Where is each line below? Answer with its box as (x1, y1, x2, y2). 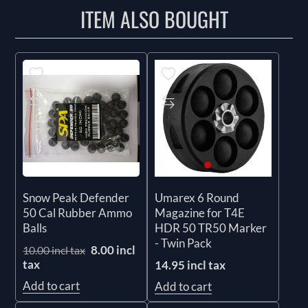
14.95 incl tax (155, 258, 225, 273)
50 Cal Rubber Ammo (23, 205, 133, 220)
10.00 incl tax (23, 243, 86, 256)
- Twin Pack (155, 236, 212, 251)
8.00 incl (91, 242, 136, 257)
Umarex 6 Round (155, 190, 239, 206)
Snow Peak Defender (23, 190, 130, 205)
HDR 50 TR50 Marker (155, 221, 267, 236)
